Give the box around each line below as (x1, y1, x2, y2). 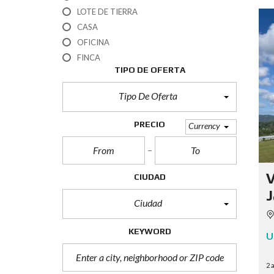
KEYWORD (128, 226, 171, 236)
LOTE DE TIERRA (77, 7, 138, 17)
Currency (188, 120, 220, 131)
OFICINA (77, 37, 109, 47)
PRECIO (134, 119, 165, 129)
